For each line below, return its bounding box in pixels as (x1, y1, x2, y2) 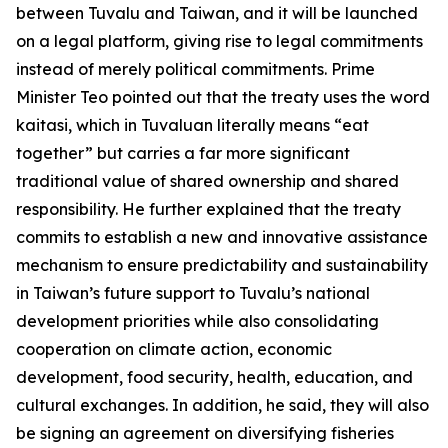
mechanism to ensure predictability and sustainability (16, 255, 428, 275)
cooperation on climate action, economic (16, 339, 332, 359)
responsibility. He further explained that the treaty (16, 199, 401, 219)
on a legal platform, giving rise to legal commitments (16, 31, 423, 51)
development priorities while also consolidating (16, 311, 379, 331)
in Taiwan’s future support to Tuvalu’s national (16, 283, 370, 303)
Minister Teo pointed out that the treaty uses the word (16, 87, 430, 107)
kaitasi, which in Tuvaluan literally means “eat (16, 115, 369, 135)
